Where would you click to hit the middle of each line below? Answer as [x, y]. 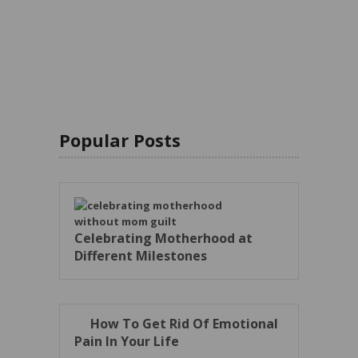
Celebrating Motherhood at [163, 239]
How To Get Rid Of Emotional [184, 324]
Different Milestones [141, 256]
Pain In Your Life [127, 342]
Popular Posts [120, 140]
